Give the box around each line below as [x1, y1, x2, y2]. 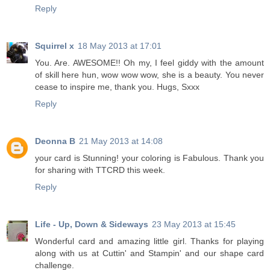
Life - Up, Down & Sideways [35, 219, 148, 230]
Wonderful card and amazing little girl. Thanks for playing [35, 236, 264, 246]
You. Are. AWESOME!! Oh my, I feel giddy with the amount [35, 58, 264, 68]
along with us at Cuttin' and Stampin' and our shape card [35, 248, 264, 259]
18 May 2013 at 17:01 [78, 41, 162, 51]
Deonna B [35, 136, 75, 146]
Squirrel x [35, 41, 74, 51]
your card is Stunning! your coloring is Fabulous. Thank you [35, 153, 264, 163]
